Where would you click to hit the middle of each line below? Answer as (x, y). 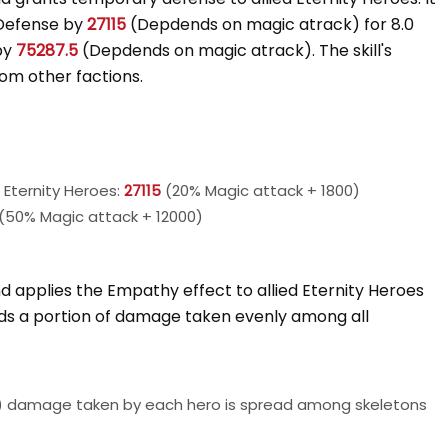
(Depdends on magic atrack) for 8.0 (270, 24)
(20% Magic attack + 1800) (260, 190)
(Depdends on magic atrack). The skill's (235, 50)
